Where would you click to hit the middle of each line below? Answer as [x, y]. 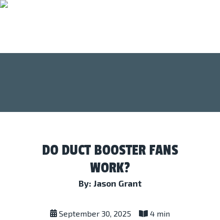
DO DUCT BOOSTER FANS [110, 150]
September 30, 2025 [94, 213]
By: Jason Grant [110, 183]
